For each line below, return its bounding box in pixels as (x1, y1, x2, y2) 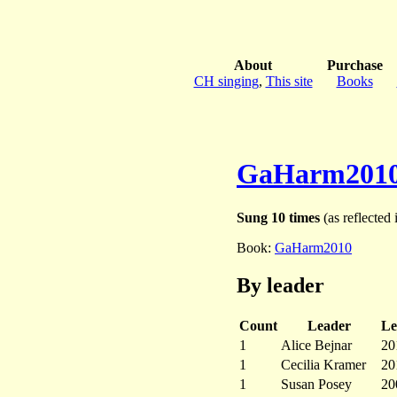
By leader (237, 273, 324, 297)
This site (265, 73, 313, 89)
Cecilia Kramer (281, 356, 366, 372)
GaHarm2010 (275, 239, 352, 255)
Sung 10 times (237, 209, 320, 225)
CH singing (193, 73, 259, 89)
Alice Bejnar (281, 337, 352, 353)
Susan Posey (281, 376, 352, 392)
